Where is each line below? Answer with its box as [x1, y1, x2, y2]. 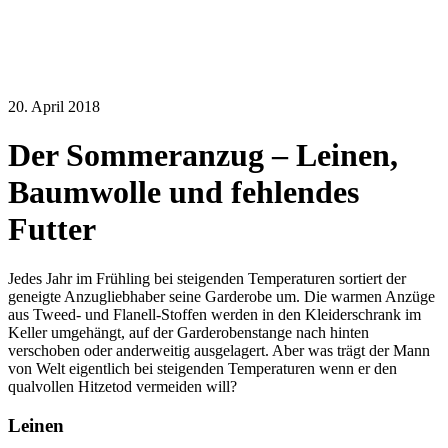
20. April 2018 [8, 98, 100, 115]
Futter [8, 211, 96, 248]
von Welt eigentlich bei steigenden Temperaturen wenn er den [8, 359, 397, 377]
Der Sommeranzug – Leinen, [8, 137, 398, 174]
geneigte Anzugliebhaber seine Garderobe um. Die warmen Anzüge [8, 287, 435, 305]
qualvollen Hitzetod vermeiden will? [8, 377, 237, 395]
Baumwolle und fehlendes [8, 174, 359, 211]
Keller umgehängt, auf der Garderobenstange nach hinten [8, 323, 369, 341]
